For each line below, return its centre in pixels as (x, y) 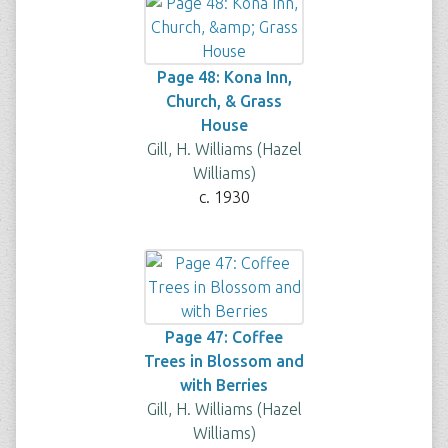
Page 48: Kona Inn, (224, 77)
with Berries (224, 385)
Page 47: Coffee (224, 337)
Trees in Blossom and (224, 361)
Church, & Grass (224, 101)
